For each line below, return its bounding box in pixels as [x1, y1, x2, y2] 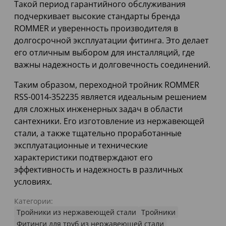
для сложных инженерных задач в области [14, 103, 183, 115]
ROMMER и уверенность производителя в [14, 23, 178, 34]
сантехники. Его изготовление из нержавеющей [14, 116, 204, 127]
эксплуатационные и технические [14, 140, 148, 151]
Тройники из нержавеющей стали [17, 207, 136, 217]
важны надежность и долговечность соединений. [14, 59, 210, 71]
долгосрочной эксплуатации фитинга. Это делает [14, 35, 209, 46]
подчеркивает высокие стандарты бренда [14, 11, 180, 22]
